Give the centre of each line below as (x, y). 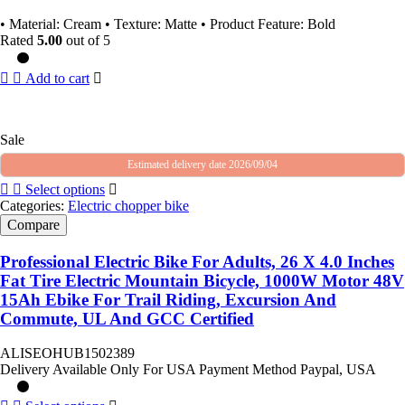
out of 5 (86, 41)
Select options (65, 189)
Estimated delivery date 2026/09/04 (202, 164)
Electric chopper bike (128, 205)
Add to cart (57, 78)
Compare (33, 224)
